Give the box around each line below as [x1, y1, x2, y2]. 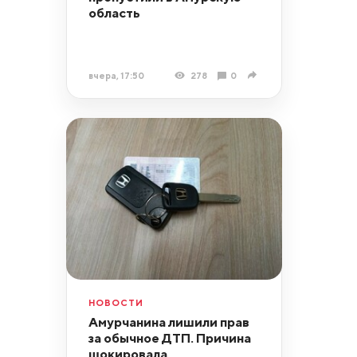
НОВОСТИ [88, 296, 143, 308]
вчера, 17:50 [88, 69, 144, 80]
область [88, 4, 140, 21]
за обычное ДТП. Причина [88, 330, 251, 347]
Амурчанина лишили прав [88, 314, 249, 331]
